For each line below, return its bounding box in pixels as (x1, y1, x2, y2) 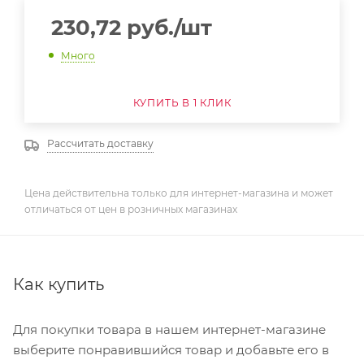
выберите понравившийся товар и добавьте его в (13, 341, 329, 357)
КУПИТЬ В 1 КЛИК (132, 96, 232, 109)
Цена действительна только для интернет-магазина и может (24, 186, 333, 199)
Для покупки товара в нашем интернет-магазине (13, 321, 326, 337)
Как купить (13, 274, 104, 294)
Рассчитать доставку (47, 136, 154, 149)
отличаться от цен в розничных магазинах (24, 202, 237, 215)
